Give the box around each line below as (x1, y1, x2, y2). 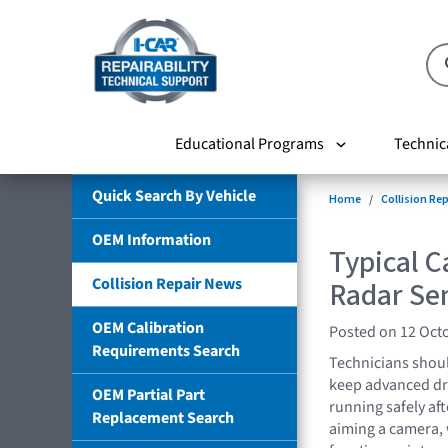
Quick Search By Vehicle (92, 184, 256, 207)
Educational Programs (174, 132, 324, 155)
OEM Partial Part (92, 383, 205, 406)
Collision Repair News (92, 272, 242, 295)
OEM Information (92, 228, 211, 251)
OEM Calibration (92, 316, 204, 339)
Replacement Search (92, 406, 234, 429)
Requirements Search (92, 339, 240, 362)
